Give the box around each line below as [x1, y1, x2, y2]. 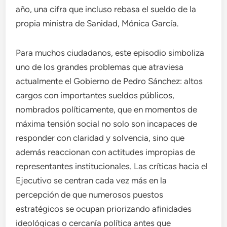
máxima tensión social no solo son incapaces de [16, 119, 198, 129]
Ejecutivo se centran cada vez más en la [16, 175, 167, 185]
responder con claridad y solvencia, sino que [16, 133, 185, 143]
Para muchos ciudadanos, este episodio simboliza [16, 48, 205, 58]
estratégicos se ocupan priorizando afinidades [16, 204, 192, 214]
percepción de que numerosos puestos [16, 190, 164, 200]
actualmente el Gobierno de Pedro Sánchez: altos [16, 76, 203, 86]
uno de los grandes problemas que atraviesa [16, 62, 184, 72]
